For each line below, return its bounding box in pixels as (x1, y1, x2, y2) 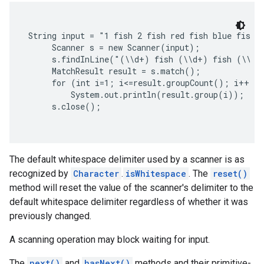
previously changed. (9, 210, 91, 222)
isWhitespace (126, 168, 186, 179)
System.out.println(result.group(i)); (28, 89, 244, 100)
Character (73, 168, 119, 179)
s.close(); (28, 101, 101, 112)
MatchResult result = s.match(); (28, 65, 200, 77)
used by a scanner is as (145, 154, 245, 165)
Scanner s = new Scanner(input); (28, 42, 200, 53)
